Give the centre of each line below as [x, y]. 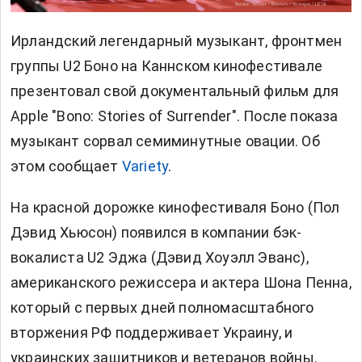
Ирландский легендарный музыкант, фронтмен [177, 40]
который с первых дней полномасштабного [162, 307]
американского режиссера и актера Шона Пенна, [181, 282]
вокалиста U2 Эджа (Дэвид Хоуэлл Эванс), [160, 257]
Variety [145, 166]
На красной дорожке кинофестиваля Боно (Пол [175, 207]
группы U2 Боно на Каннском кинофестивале [166, 65]
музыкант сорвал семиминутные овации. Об [165, 141]
